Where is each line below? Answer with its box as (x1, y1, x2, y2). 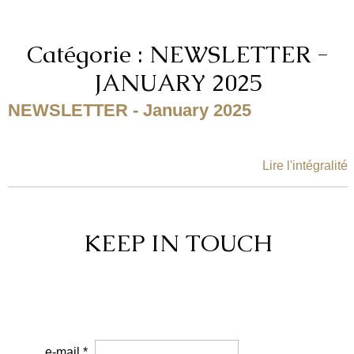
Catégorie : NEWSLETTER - (27, 39, 330, 70)
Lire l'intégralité (262, 159, 348, 172)
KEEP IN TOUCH (84, 227, 273, 258)
